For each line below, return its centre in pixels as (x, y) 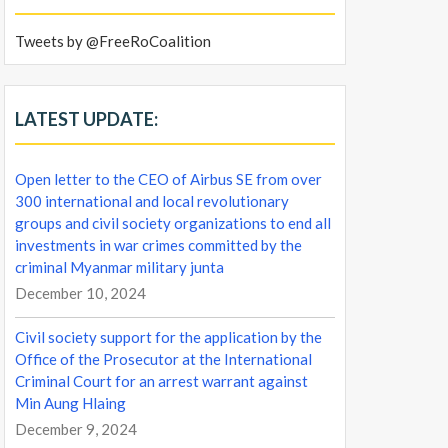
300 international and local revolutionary (152, 201)
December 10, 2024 (80, 293)
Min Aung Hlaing (70, 403)
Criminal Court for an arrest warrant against (161, 381)
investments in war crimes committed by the (158, 245)
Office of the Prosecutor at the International (163, 359)
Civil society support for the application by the (168, 337)
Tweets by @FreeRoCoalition (113, 41)
